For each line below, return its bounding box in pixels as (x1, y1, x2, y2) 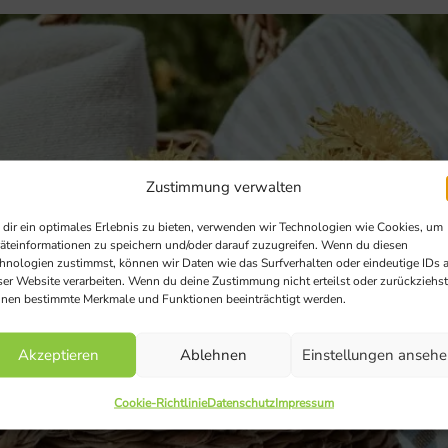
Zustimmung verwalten (145, 176, 302, 196)
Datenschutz (206, 394, 275, 410)
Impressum (274, 394, 334, 410)
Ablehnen (179, 344, 247, 365)
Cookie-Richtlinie (113, 394, 207, 410)
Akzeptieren (17, 344, 99, 365)
